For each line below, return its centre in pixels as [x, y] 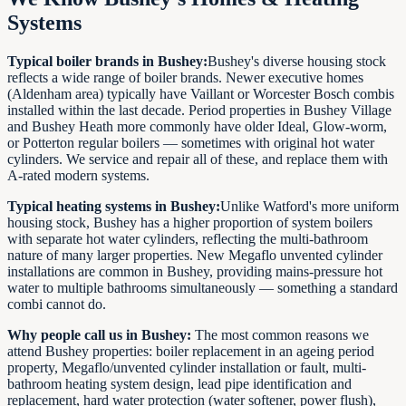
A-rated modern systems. [78, 176]
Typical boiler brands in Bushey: [107, 62]
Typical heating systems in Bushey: [114, 207]
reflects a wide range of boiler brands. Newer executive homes [185, 78]
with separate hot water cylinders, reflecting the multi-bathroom [188, 239]
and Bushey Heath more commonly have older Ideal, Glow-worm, [197, 127]
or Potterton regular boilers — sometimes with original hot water [191, 143]
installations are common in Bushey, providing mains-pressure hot [195, 272]
